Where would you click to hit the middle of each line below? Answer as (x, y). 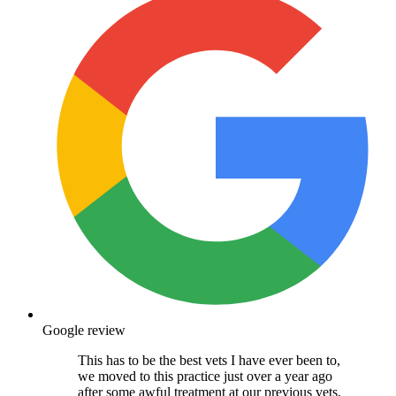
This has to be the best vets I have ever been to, (209, 360)
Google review (84, 330)
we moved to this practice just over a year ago (205, 376)
